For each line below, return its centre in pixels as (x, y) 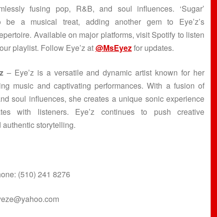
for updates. (153, 48)
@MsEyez (114, 48)
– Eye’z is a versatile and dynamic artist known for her (104, 73)
